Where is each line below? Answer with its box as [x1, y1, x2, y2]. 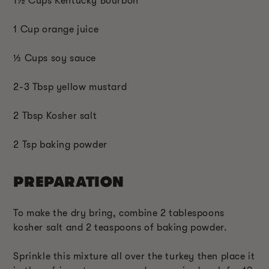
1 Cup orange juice [13, 23, 99, 35]
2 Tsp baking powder [13, 139, 107, 150]
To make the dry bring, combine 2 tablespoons [13, 207, 225, 219]
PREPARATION [13, 173, 124, 190]
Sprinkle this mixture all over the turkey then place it [13, 250, 255, 262]
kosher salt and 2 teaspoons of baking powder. [13, 222, 228, 233]
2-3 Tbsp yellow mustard [13, 81, 127, 92]
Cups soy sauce [22, 52, 96, 64]
